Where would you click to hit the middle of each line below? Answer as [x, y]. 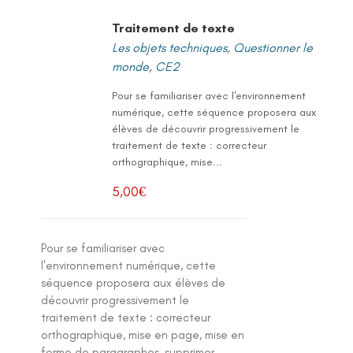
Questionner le [273, 47]
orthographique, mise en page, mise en [143, 334]
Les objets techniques [169, 47]
